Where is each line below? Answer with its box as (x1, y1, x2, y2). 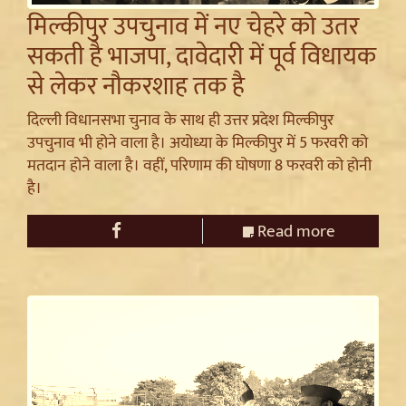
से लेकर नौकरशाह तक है (27, 65, 245, 108)
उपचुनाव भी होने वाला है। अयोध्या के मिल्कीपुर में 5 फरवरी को (27, 129, 368, 157)
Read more (254, 216, 335, 246)
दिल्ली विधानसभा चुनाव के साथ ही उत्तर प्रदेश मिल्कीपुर (27, 106, 333, 134)
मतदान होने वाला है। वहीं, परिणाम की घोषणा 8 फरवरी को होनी (27, 151, 372, 179)
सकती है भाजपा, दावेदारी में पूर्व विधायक (27, 35, 376, 78)
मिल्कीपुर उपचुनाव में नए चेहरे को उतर (27, 5, 359, 48)
